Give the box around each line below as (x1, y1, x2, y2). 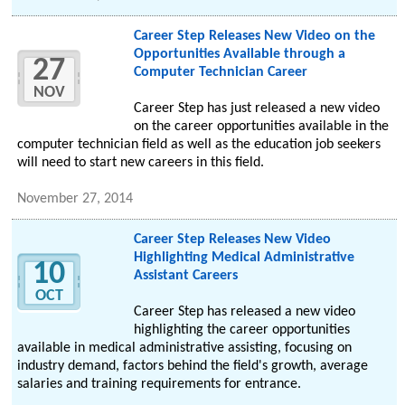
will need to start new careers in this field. (17, 155, 265, 171)
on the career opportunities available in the (133, 119, 389, 135)
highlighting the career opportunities (133, 323, 350, 338)
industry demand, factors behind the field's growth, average (17, 359, 369, 374)
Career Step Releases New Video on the (133, 29, 375, 44)
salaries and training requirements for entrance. (17, 377, 302, 392)
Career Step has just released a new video (133, 101, 380, 117)
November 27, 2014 (17, 192, 134, 207)
